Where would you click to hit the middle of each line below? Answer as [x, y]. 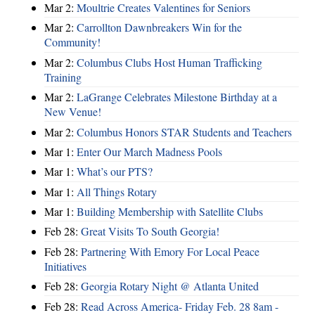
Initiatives [65, 266]
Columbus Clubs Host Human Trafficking [169, 62]
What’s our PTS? [115, 172]
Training [63, 77]
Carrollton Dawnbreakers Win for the [159, 27]
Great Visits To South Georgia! [150, 231]
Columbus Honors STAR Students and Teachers [184, 131]
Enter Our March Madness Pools [149, 151]
